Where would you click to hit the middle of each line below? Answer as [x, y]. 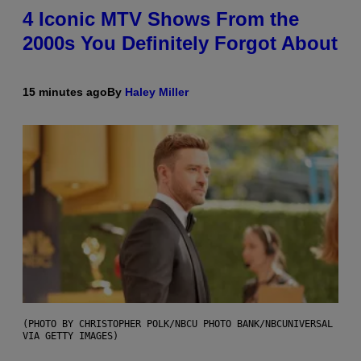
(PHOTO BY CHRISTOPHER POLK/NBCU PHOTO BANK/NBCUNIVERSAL [178, 324]
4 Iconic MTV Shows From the [161, 19]
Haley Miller [157, 92]
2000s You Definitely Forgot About [180, 44]
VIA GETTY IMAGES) [71, 336]
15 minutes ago [65, 92]
